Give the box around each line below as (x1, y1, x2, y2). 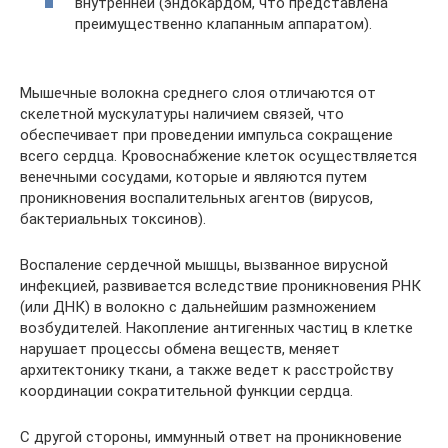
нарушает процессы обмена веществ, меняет (20, 339, 340, 358)
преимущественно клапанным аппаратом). (75, 14, 372, 33)
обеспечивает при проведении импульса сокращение (20, 125, 393, 144)
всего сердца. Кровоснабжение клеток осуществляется (20, 146, 417, 165)
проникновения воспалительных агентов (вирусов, (20, 188, 373, 207)
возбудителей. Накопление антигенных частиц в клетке (20, 318, 413, 337)
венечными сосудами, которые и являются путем (20, 167, 367, 186)
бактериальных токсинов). (20, 209, 206, 228)
